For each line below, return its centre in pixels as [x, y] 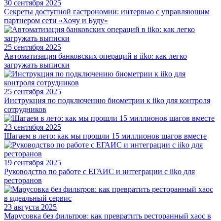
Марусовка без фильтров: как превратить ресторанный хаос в [108, 216]
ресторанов [23, 180]
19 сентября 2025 [33, 162]
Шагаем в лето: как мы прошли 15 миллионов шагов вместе [105, 136]
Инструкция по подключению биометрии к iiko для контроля [107, 100]
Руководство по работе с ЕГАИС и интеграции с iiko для [99, 171]
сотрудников [25, 109]
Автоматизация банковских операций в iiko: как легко [95, 56]
